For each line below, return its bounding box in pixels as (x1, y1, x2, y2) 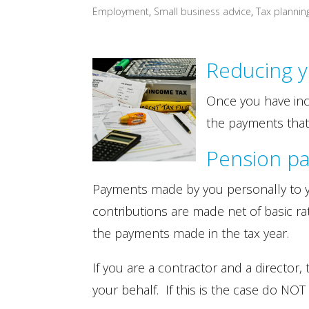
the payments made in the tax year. (92, 225, 290, 241)
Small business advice (154, 5, 252, 18)
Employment (92, 5, 150, 18)
